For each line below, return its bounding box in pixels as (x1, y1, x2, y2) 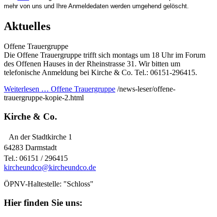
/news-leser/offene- (117, 85, 175, 93)
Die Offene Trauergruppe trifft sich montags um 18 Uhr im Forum (4, 51, 205, 60)
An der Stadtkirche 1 (4, 132, 72, 141)
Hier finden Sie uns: (4, 197, 82, 208)
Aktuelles (4, 19, 50, 32)
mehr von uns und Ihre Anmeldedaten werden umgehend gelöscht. (4, 2, 189, 10)
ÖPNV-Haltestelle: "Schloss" (4, 179, 93, 188)
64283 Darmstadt (4, 143, 62, 152)
